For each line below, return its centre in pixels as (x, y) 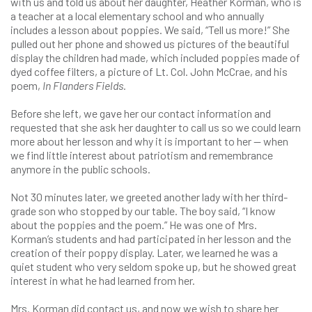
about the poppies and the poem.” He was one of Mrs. (134, 225)
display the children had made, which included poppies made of (155, 57)
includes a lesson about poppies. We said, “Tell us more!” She (150, 30)
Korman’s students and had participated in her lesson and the (151, 239)
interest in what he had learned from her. (103, 280)
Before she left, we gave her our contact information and (141, 113)
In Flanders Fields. (84, 85)
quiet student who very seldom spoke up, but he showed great (154, 266)
